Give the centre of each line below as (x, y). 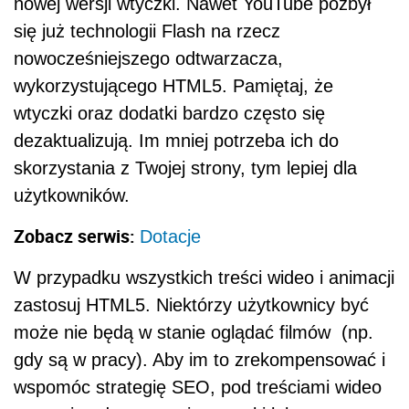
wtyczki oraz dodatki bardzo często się (169, 113)
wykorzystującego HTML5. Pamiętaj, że (173, 85)
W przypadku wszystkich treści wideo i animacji (204, 277)
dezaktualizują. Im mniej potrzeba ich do (176, 140)
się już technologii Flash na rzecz (147, 31)
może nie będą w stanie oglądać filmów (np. (194, 332)
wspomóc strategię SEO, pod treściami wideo (198, 387)
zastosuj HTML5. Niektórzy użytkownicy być (191, 304)
